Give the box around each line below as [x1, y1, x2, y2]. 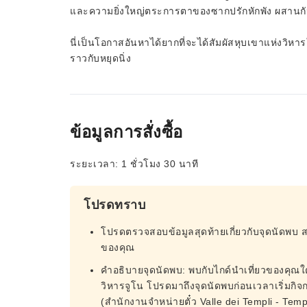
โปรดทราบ [84, 198, 145, 212]
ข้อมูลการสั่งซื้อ [70, 123, 183, 141]
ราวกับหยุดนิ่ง [70, 53, 131, 64]
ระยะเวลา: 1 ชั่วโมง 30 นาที [70, 158, 198, 169]
